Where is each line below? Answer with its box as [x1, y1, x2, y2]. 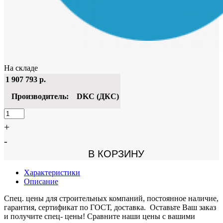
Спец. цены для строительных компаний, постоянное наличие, [4, 194, 219, 203]
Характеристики [24, 168, 80, 177]
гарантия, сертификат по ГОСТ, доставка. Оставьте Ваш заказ [4, 203, 216, 212]
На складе [4, 63, 38, 72]
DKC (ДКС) [77, 92, 119, 101]
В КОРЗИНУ [79, 148, 144, 159]
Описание [24, 177, 58, 186]
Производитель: [11, 92, 69, 101]
